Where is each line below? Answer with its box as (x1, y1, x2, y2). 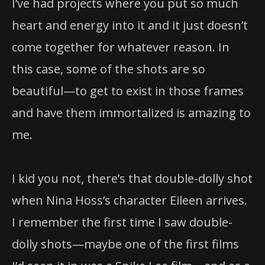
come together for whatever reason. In (12, 38, 230, 55)
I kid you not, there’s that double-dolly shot (12, 170, 253, 186)
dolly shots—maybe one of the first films (12, 235, 239, 252)
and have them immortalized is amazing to (12, 104, 251, 121)
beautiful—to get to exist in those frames (12, 82, 244, 99)
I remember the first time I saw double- (12, 214, 232, 230)
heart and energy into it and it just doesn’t (12, 17, 248, 33)
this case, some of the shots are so (12, 60, 205, 77)
